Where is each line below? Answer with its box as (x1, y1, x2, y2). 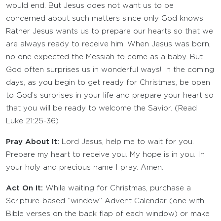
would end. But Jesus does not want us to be (6, 2, 174, 9)
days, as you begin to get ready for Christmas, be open (6, 79, 210, 86)
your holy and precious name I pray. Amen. (6, 164, 163, 171)
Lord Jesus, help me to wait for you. (59, 139, 194, 145)
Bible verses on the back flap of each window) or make (6, 211, 210, 217)
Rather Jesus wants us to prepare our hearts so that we (6, 28, 213, 35)
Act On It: (6, 185, 43, 191)
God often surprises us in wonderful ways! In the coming (6, 67, 214, 73)
